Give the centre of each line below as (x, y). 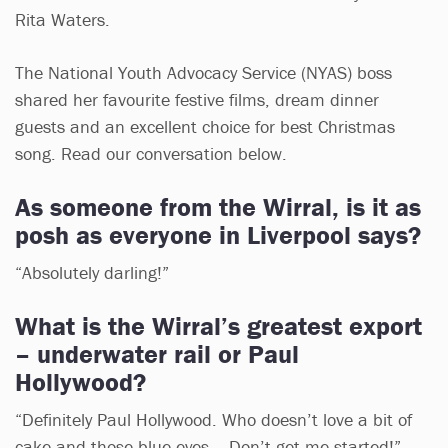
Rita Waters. (65, 19)
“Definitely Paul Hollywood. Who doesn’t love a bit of (213, 419)
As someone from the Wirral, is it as (218, 206)
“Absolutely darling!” (92, 272)
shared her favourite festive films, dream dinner (197, 99)
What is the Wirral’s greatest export (218, 325)
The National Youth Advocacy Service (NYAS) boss (203, 72)
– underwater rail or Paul (157, 353)
